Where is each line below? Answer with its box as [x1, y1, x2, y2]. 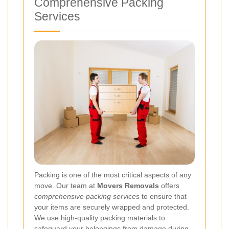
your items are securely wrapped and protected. [34, 202, 189, 211]
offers [159, 181, 179, 190]
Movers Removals [97, 181, 159, 190]
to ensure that [140, 192, 187, 200]
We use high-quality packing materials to [34, 213, 165, 222]
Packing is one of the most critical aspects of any [34, 170, 191, 179]
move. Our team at [34, 181, 97, 190]
